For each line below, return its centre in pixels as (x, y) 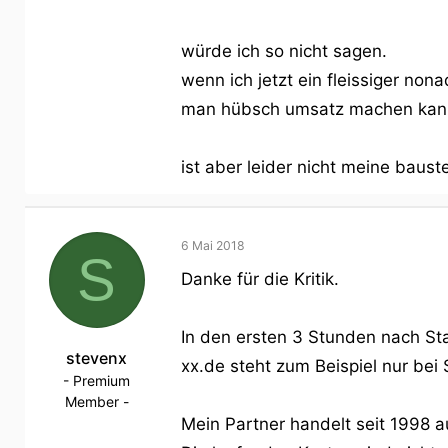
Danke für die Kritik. (260, 278)
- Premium (96, 380)
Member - (96, 401)
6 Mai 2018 (213, 245)
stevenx (96, 357)
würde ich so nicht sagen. (284, 50)
